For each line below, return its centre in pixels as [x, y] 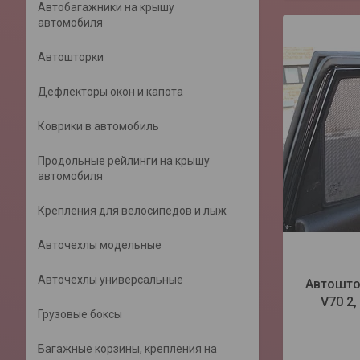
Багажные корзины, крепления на [127, 349]
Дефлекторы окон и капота [110, 92]
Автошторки [71, 57]
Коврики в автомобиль [98, 126]
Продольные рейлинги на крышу [124, 161]
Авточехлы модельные [100, 245]
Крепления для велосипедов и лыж [132, 211]
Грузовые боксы [80, 314]
